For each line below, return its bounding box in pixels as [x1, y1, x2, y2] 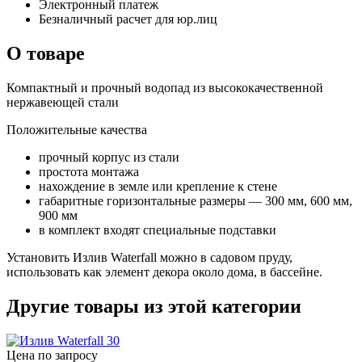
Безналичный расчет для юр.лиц [39, 11, 217, 26]
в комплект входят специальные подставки [39, 222, 276, 237]
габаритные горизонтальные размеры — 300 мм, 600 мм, [39, 193, 352, 208]
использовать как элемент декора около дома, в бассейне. [6, 264, 322, 279]
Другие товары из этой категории [6, 295, 301, 317]
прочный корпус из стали [39, 149, 179, 164]
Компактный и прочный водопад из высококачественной [6, 80, 323, 95]
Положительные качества [6, 122, 147, 137]
